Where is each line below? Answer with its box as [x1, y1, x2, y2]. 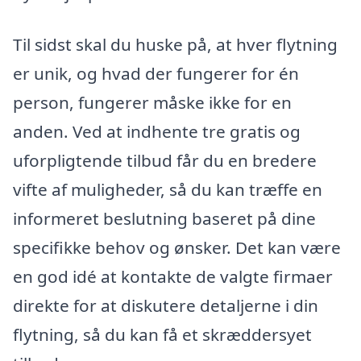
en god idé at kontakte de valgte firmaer [13, 265, 333, 288]
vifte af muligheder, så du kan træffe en [13, 178, 322, 201]
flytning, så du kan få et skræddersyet [13, 323, 312, 346]
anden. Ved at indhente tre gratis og [13, 120, 301, 143]
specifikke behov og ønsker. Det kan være [13, 236, 341, 259]
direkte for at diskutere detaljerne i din [13, 294, 318, 317]
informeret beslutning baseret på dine [13, 207, 316, 230]
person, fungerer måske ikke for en [13, 91, 292, 114]
